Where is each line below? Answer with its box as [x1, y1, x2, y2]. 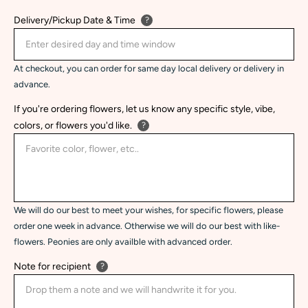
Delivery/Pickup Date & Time [14, 14, 135, 27]
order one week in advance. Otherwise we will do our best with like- [14, 221, 280, 232]
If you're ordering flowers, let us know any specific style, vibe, [14, 103, 275, 115]
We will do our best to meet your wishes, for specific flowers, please [14, 205, 283, 216]
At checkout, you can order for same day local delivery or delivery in [14, 63, 284, 74]
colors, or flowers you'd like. [14, 120, 132, 132]
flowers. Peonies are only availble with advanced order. [14, 236, 232, 247]
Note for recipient [14, 261, 91, 273]
